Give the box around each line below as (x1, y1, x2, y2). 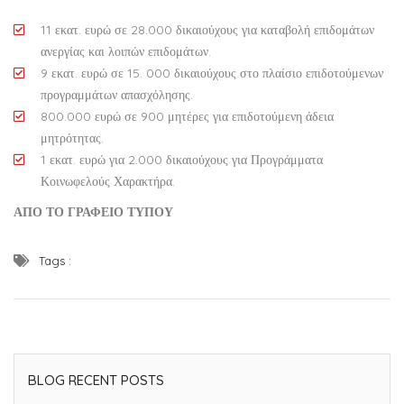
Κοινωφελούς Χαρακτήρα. (41, 173, 175, 190)
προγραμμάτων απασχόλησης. (41, 87, 193, 104)
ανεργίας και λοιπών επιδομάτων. (41, 43, 211, 60)
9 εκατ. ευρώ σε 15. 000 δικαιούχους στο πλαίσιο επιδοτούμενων (41, 65, 383, 82)
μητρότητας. (41, 130, 104, 147)
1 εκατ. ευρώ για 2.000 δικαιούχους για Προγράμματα (41, 151, 323, 169)
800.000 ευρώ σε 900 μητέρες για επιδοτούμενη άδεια (41, 108, 334, 125)
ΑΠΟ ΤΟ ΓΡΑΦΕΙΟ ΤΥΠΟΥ (14, 204, 173, 221)
